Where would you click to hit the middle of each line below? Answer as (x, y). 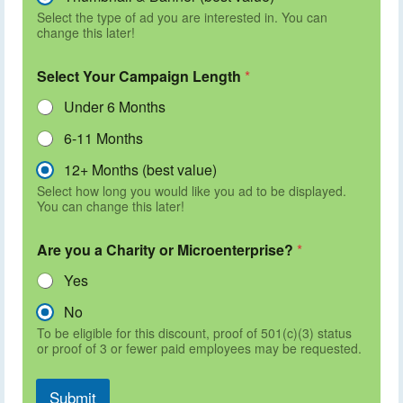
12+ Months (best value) (140, 169)
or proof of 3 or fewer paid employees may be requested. (199, 348)
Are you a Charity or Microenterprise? (167, 249)
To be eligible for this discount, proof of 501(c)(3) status (194, 332)
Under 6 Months (115, 106)
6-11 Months (103, 138)
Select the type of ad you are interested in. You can (182, 17)
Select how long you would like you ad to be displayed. (192, 190)
